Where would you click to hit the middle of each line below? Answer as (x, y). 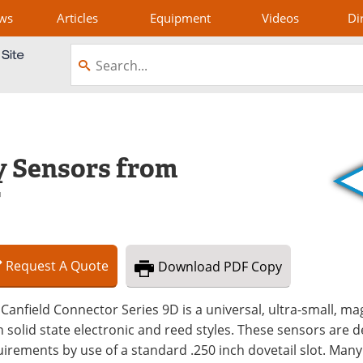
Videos (280, 18)
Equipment (181, 18)
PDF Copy (253, 266)
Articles (78, 18)
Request (31, 266)
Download (189, 266)
